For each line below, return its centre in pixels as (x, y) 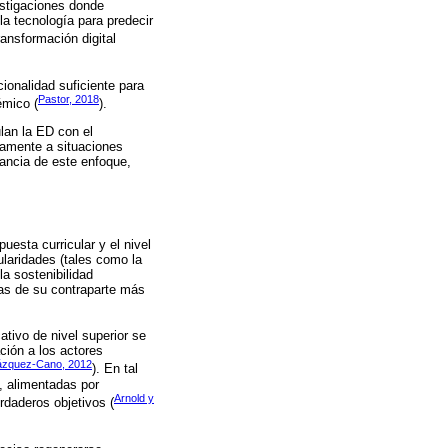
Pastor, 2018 (68, 98)
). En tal (115, 369)
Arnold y (134, 397)
